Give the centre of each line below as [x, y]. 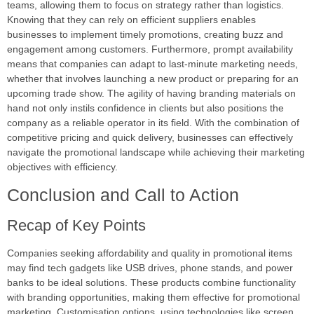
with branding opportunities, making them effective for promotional [153, 297]
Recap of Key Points [76, 225]
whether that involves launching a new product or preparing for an [153, 78]
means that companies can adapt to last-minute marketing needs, [152, 63]
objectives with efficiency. [62, 166]
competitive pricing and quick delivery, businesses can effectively [150, 137]
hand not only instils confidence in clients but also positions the [145, 108]
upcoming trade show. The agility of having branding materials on [151, 93]
